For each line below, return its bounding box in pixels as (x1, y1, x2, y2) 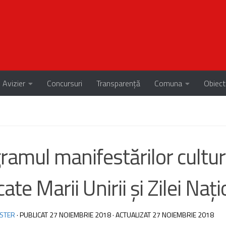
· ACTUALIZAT (111, 209, 152, 220)
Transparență (96, 77, 140, 89)
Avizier (3, 77, 25, 89)
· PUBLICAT (17, 209, 49, 220)
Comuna (154, 77, 182, 89)
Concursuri (47, 77, 82, 89)
